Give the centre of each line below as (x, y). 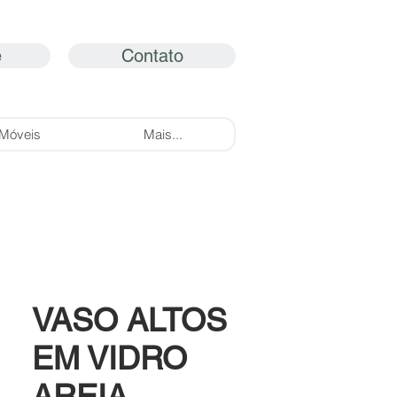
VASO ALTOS (129, 319)
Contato (152, 56)
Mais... (163, 134)
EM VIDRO (109, 358)
